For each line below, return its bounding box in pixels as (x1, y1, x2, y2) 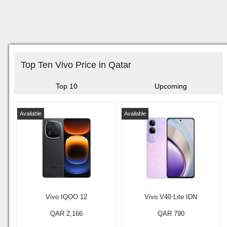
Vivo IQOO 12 (46, 193, 87, 201)
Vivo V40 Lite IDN (144, 193, 197, 201)
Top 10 (55, 82, 78, 90)
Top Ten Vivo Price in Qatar (21, 60, 131, 70)
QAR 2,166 (50, 210, 83, 217)
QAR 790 (157, 210, 184, 217)
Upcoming (155, 82, 187, 90)
